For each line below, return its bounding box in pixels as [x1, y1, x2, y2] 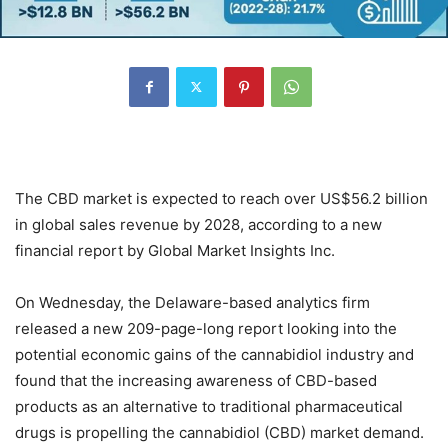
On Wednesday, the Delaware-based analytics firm [15, 292, 370, 312]
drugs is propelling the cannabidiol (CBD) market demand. [15, 422, 424, 442]
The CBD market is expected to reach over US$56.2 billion [15, 188, 428, 208]
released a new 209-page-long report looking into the [15, 318, 397, 338]
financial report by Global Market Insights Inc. [15, 240, 335, 260]
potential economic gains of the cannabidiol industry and [15, 344, 414, 364]
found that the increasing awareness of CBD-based [15, 370, 377, 390]
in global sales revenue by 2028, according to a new [15, 214, 382, 234]
